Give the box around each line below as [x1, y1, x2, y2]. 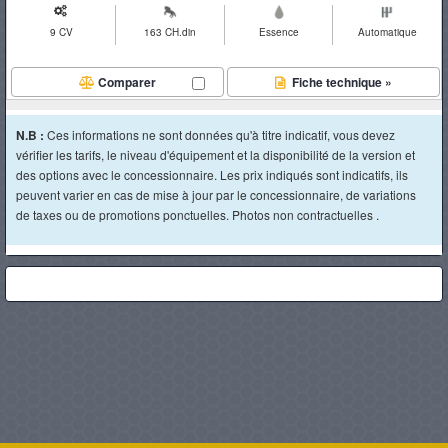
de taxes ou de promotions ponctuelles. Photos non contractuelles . [16, 206, 379, 223]
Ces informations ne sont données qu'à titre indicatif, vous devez [47, 126, 395, 143]
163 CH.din [144, 25, 197, 39]
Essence [258, 25, 299, 39]
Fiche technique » [288, 73, 392, 91]
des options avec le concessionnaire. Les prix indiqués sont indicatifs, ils [16, 166, 408, 183]
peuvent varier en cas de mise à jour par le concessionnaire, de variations [16, 186, 416, 203]
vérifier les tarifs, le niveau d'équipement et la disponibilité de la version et [16, 146, 415, 163]
